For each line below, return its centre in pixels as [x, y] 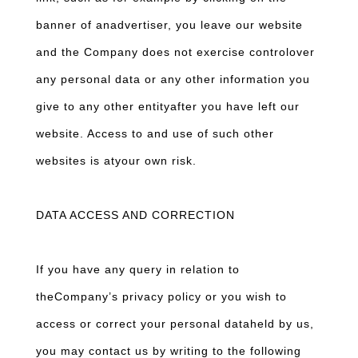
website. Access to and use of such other [155, 133]
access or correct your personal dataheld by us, [175, 324]
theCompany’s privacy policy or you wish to [161, 296]
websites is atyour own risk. [116, 161]
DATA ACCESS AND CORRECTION [135, 215]
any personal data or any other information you [173, 79]
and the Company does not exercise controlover [175, 52]
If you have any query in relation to [138, 269]
